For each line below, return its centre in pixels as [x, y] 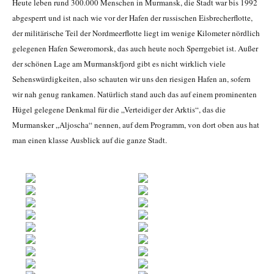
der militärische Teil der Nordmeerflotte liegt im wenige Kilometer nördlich [136, 33]
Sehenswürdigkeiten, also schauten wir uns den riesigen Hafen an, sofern [131, 79]
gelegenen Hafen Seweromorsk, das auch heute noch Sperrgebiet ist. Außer [135, 49]
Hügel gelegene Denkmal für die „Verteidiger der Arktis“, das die [119, 110]
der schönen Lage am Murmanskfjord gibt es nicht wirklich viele [119, 64]
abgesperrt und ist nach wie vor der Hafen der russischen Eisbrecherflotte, [132, 18]
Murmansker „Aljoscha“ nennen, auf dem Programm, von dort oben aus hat [136, 125]
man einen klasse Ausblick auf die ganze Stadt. [90, 140]
